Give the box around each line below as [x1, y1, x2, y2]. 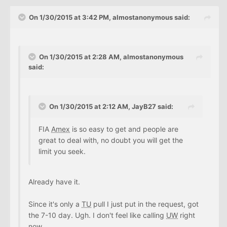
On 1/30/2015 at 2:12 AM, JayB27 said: [49, 102, 173, 110]
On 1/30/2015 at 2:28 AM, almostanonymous [39, 52, 183, 61]
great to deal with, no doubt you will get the [39, 135, 183, 144]
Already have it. [28, 177, 80, 186]
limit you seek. [39, 146, 86, 156]
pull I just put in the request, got [91, 199, 199, 208]
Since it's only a [28, 199, 82, 208]
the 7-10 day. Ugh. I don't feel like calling [28, 210, 166, 219]
